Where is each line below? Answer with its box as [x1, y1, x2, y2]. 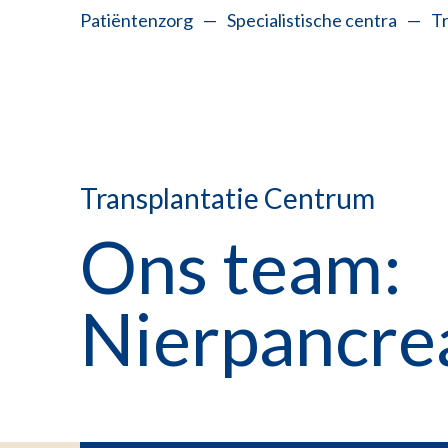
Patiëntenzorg [80, 9, 193, 31]
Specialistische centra [227, 9, 397, 31]
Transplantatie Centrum [80, 181, 375, 215]
